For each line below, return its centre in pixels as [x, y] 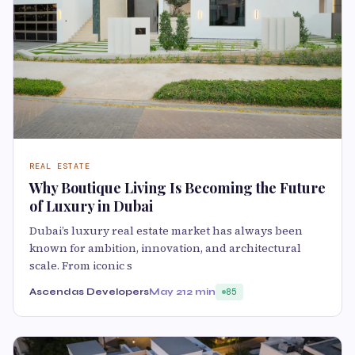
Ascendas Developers [89, 291]
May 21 [168, 291]
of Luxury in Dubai [91, 206]
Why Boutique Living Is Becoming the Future [177, 187]
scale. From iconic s [81, 265]
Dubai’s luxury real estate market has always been [166, 230]
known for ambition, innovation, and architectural [165, 248]
